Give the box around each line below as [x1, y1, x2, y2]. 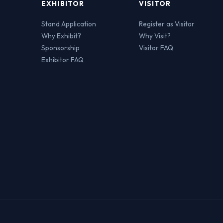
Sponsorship [41, 43, 80, 52]
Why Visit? [138, 31, 171, 40]
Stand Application [41, 19, 97, 28]
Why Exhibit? [41, 31, 82, 40]
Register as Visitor [138, 19, 195, 28]
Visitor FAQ [138, 43, 173, 52]
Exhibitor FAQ [41, 55, 84, 64]
